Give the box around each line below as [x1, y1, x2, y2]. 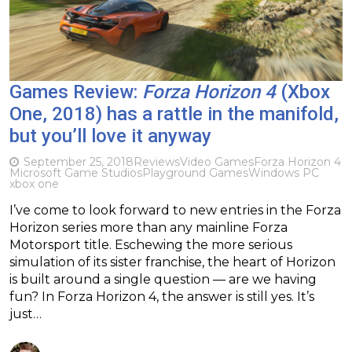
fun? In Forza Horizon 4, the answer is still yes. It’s [9, 288, 314, 304]
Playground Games [142, 165, 248, 180]
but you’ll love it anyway [9, 124, 211, 147]
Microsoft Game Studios [9, 165, 142, 180]
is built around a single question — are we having [9, 271, 317, 287]
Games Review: [9, 80, 142, 103]
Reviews [134, 154, 180, 169]
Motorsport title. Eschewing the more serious [9, 236, 292, 252]
